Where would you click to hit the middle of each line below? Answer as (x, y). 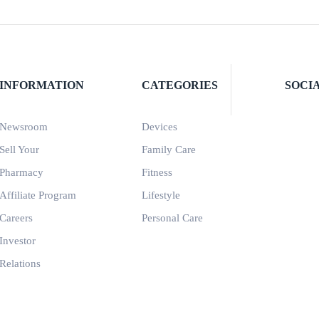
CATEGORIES (180, 85)
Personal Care (172, 218)
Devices (159, 127)
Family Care (169, 150)
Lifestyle (161, 195)
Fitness (157, 172)
